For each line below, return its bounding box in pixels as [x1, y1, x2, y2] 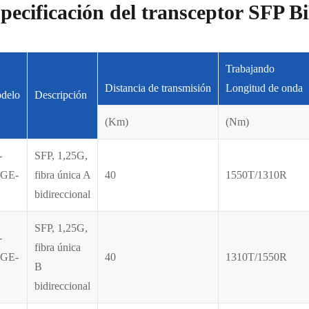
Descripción [34, 89, 87, 101]
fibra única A [34, 169, 90, 181]
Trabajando [225, 63, 275, 74]
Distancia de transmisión [104, 82, 211, 94]
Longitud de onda [225, 82, 303, 94]
